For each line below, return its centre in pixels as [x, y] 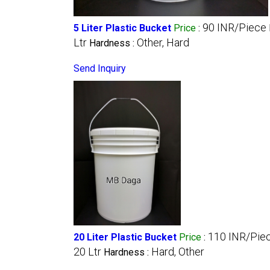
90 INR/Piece [234, 27]
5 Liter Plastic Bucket [122, 28]
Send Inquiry [100, 68]
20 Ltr [87, 251]
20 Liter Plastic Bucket [125, 237]
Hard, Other [178, 251]
